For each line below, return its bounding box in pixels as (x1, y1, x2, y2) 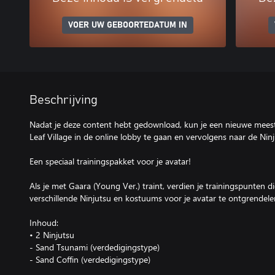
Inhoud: (29, 217, 58, 228)
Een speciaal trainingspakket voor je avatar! (29, 155, 191, 167)
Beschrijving (29, 94, 98, 106)
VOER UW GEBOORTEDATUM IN (68, 21, 187, 29)
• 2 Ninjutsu (29, 229, 74, 241)
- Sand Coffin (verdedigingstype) (29, 254, 150, 265)
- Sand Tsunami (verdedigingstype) (29, 241, 160, 253)
